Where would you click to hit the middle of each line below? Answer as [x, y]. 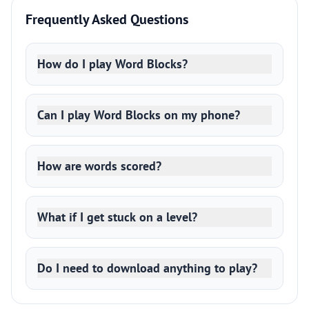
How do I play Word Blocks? [112, 64]
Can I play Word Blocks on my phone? [139, 115]
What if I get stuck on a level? [117, 217]
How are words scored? [99, 166]
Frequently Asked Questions [107, 19]
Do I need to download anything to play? [147, 268]
